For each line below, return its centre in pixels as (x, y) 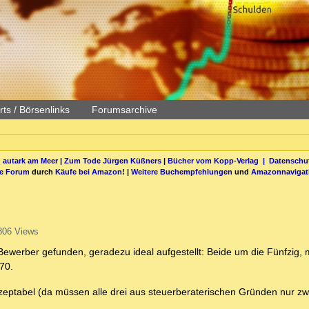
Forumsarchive (124, 110)
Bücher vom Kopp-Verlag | (218, 160)
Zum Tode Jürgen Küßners (112, 160)
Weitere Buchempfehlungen (182, 171)
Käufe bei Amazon (89, 171)
